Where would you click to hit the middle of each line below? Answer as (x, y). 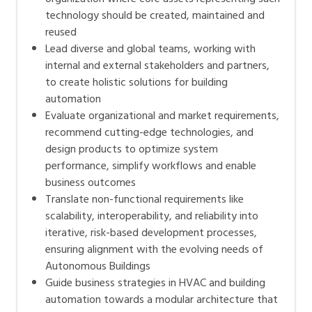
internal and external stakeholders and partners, (157, 66)
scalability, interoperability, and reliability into (152, 216)
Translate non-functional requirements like (145, 200)
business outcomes (91, 183)
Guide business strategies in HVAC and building (155, 283)
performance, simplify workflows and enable (151, 166)
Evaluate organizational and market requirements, (162, 116)
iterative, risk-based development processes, (151, 233)
